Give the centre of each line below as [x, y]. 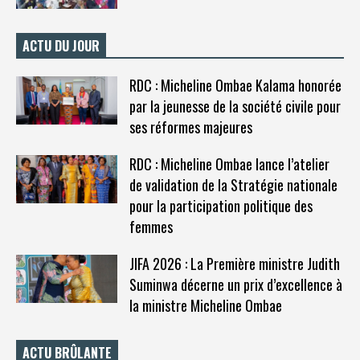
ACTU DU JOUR [61, 46]
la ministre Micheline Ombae [205, 306]
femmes [151, 227]
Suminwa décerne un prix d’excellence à [235, 285]
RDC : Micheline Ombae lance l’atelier [229, 164]
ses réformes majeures [190, 127]
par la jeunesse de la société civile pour [235, 106]
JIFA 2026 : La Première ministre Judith [234, 264]
